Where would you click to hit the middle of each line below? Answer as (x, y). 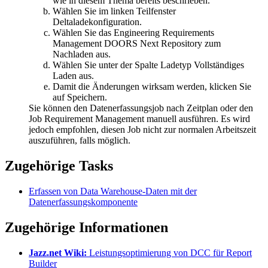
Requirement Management (94, 119)
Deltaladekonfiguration (96, 22)
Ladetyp (176, 65)
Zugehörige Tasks (59, 166)
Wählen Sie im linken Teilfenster (114, 11)
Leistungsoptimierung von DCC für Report (169, 252)
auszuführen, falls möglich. (80, 141)
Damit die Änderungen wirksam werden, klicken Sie (152, 87)
